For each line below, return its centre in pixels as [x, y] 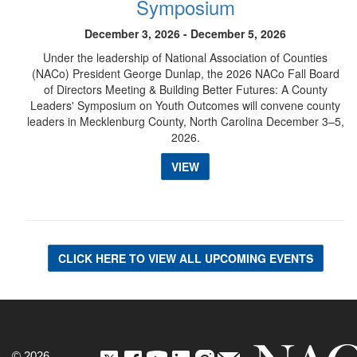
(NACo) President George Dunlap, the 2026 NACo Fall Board [185, 73]
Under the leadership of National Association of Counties [185, 57]
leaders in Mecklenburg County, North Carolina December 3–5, [185, 121]
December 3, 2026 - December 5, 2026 [185, 33]
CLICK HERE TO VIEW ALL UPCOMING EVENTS [185, 258]
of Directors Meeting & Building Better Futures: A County [185, 89]
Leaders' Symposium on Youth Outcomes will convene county [185, 105]
